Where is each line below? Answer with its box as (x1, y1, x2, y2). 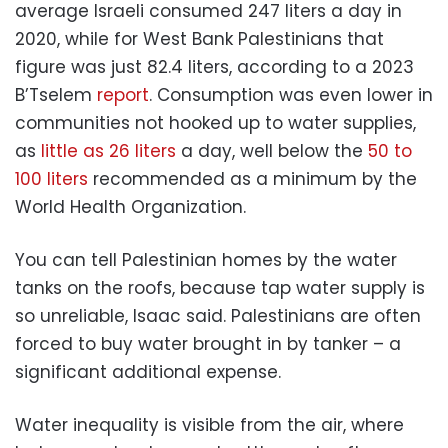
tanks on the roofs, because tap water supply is (15, 275, 425, 300)
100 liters (15, 166, 88, 191)
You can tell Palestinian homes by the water (15, 247, 397, 272)
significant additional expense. (15, 359, 281, 384)
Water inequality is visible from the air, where (15, 412, 404, 437)
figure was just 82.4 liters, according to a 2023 (15, 54, 414, 79)
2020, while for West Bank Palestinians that (15, 26, 384, 51)
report (97, 82, 149, 107)
